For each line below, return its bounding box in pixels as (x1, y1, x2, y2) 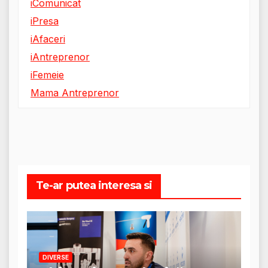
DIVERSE (42, 253, 69, 261)
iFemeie (31, 69, 64, 81)
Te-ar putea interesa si (36, 179, 153, 193)
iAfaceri (31, 33, 65, 45)
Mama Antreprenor (31, 87, 119, 99)
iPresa (31, 15, 59, 28)
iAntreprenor (31, 51, 90, 63)
